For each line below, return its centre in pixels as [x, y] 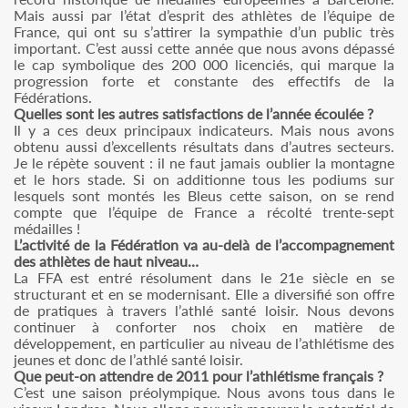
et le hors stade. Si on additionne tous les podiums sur [204, 179]
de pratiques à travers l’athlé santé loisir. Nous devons [204, 310]
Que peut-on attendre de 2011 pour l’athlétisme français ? [199, 376]
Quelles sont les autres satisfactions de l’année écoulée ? [194, 113]
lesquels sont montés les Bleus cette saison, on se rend [204, 195]
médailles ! [47, 228]
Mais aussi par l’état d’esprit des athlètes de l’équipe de [204, 15]
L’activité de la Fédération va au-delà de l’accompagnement [204, 245]
